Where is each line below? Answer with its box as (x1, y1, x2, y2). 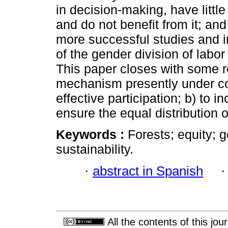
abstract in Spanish (93, 163, 203, 178)
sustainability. (56, 142, 133, 157)
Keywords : (56, 127, 128, 142)
